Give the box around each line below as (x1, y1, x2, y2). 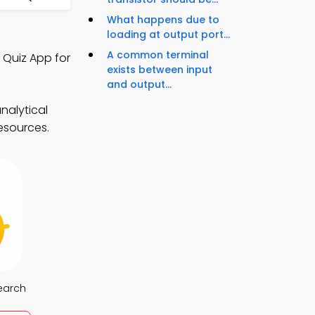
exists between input (107, 63, 212, 77)
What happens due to (107, 13, 219, 27)
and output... (107, 77, 172, 92)
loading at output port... (107, 27, 230, 42)
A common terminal (107, 48, 209, 63)
